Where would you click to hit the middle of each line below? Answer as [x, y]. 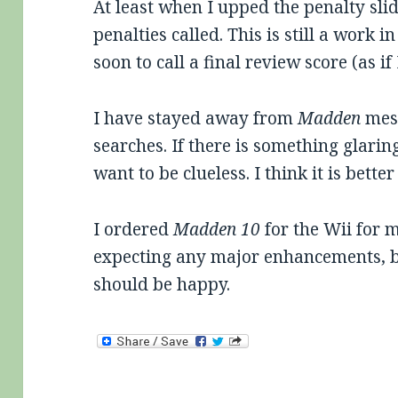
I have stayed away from [196, 119]
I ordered [134, 230]
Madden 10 [217, 230]
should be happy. [162, 285]
